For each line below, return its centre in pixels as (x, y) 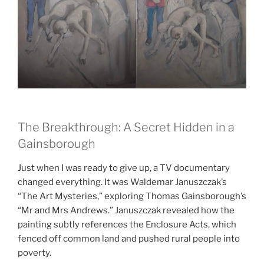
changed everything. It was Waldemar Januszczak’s (122, 182)
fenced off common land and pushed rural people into (129, 239)
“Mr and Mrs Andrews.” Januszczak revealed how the (126, 211)
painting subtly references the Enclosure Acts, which (127, 225)
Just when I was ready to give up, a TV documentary (124, 168)
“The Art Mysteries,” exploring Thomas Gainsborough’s (132, 197)
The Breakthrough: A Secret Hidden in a (126, 128)
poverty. (34, 253)
